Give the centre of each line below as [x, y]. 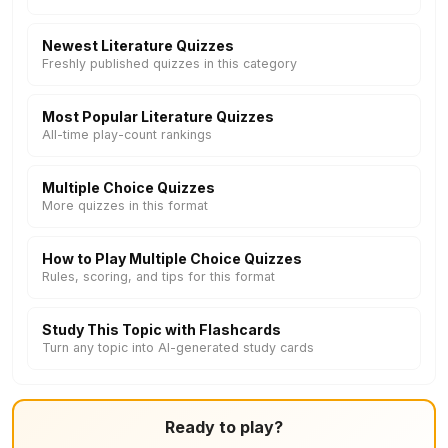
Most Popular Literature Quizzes [158, 116]
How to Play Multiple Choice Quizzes [172, 258]
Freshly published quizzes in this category [169, 63]
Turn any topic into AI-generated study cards [178, 347]
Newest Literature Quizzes [138, 45]
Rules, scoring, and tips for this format [158, 276]
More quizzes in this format [125, 205]
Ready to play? [224, 427]
